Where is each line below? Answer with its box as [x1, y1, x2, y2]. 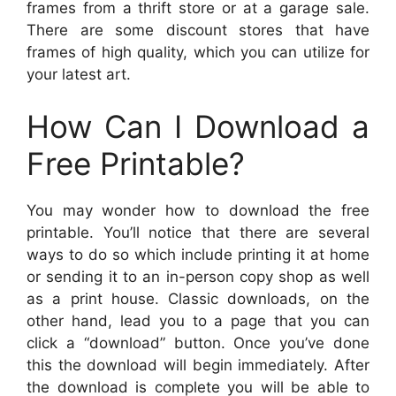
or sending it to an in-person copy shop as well [27, 268, 369, 286]
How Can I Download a [27, 108, 369, 146]
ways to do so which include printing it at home [27, 246, 369, 264]
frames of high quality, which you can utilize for [27, 42, 369, 61]
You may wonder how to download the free [27, 202, 369, 220]
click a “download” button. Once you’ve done [27, 334, 369, 353]
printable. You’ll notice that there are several [27, 224, 369, 242]
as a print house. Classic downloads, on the [27, 290, 369, 308]
